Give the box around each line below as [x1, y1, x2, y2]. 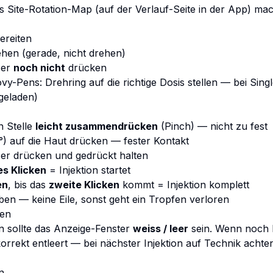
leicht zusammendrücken [35, 120, 158, 132]
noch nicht [13, 62, 65, 74]
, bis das [8, 179, 49, 191]
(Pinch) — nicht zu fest [158, 120, 268, 132]
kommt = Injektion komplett [119, 179, 249, 191]
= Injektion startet [46, 164, 130, 176]
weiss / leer [133, 222, 188, 235]
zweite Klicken [49, 179, 119, 191]
